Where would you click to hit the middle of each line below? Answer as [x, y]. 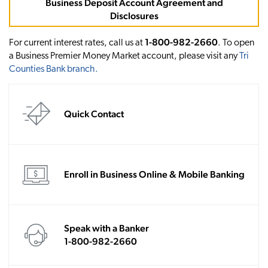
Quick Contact [94, 114]
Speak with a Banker [106, 229]
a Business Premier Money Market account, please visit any [124, 57]
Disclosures [134, 16]
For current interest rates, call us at [77, 43]
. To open [236, 43]
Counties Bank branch [52, 70]
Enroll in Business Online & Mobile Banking [154, 175]
